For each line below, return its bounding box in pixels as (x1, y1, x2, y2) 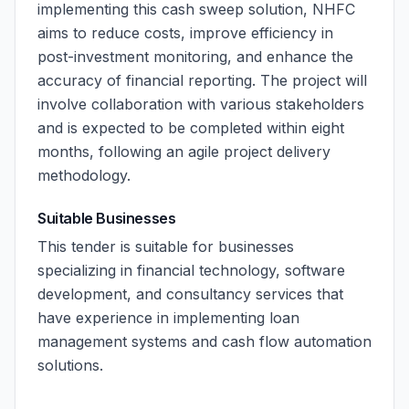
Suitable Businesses (37, 209, 176, 227)
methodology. (37, 166, 131, 184)
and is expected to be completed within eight (37, 119, 344, 137)
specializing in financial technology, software (37, 261, 345, 279)
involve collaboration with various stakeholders (37, 95, 364, 113)
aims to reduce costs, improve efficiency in (37, 24, 333, 42)
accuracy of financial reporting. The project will (37, 71, 367, 89)
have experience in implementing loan (37, 309, 299, 327)
